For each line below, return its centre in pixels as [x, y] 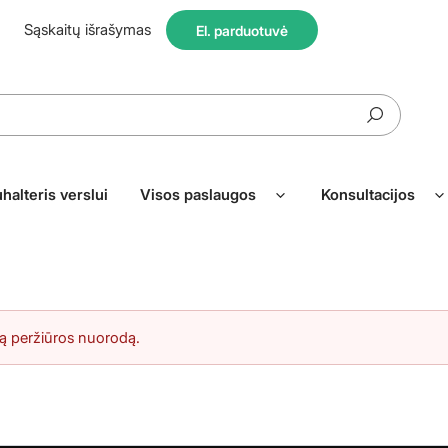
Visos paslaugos [198, 194]
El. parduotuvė [242, 30]
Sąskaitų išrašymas [87, 29]
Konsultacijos [368, 194]
